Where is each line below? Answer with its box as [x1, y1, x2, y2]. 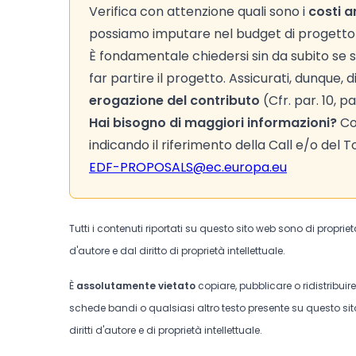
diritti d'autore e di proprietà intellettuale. [69, 323, 262, 337]
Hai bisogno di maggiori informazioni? [89, 114, 337, 132]
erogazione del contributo [89, 91, 260, 110]
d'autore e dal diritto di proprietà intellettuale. [69, 244, 285, 257]
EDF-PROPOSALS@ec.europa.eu [89, 158, 287, 176]
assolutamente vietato [76, 279, 195, 292]
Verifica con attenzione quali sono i [89, 2, 308, 21]
